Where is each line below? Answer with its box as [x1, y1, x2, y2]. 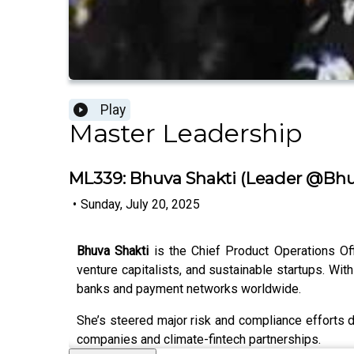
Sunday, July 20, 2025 [81, 196, 200, 212]
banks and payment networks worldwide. [77, 281, 301, 296]
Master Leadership [69, 118, 302, 149]
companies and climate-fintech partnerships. [77, 331, 321, 347]
